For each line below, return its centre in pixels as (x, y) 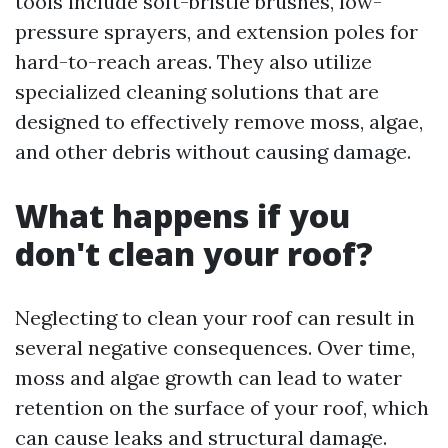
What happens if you (182, 215)
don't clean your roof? (194, 253)
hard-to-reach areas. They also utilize (193, 61)
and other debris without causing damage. (213, 151)
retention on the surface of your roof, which (222, 407)
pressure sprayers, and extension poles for (216, 31)
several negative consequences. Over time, (215, 347)
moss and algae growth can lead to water (208, 377)
